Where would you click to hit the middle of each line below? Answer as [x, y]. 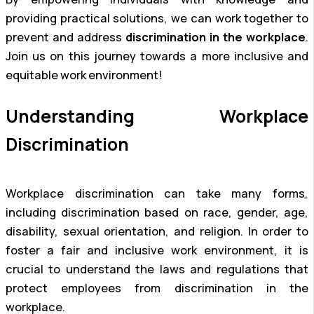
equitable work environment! [84, 75]
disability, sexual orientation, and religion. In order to [157, 231]
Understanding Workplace [157, 116]
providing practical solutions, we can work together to [157, 19]
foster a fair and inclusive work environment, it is [157, 250]
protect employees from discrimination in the [157, 288]
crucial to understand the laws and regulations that [157, 269]
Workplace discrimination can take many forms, [157, 193]
